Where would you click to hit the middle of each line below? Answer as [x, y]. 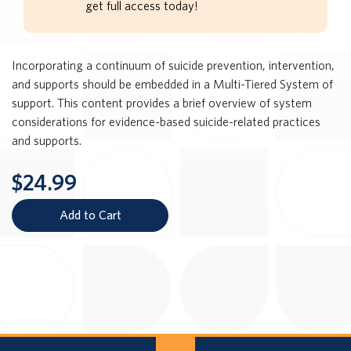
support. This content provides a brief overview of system [162, 103]
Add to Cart [90, 215]
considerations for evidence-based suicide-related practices [166, 122]
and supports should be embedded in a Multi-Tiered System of [172, 84]
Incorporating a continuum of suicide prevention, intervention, [173, 65]
